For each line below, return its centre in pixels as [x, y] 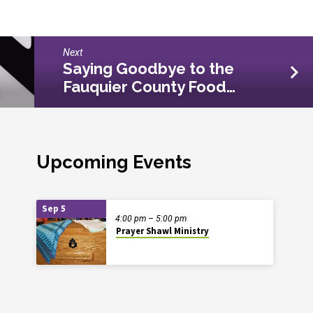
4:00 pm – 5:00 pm [151, 218]
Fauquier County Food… [149, 87]
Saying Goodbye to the [148, 69]
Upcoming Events [114, 162]
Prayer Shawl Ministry [162, 231]
